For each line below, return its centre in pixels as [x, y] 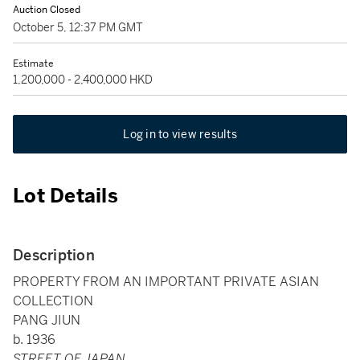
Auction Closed [47, 10]
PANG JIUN [47, 320]
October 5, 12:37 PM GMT [78, 27]
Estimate [33, 63]
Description [54, 255]
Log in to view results [180, 134]
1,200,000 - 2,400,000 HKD [83, 80]
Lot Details [65, 196]
